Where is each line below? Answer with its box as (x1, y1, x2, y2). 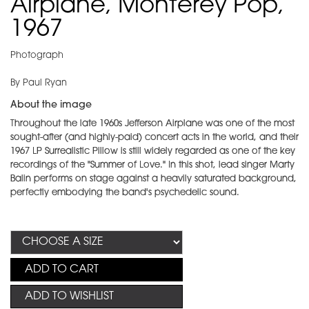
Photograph (10, 50, 63, 60)
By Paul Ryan (10, 78, 67, 88)
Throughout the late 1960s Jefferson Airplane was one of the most (10, 119, 295, 128)
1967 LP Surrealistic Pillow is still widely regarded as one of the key (10, 146, 295, 156)
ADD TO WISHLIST (25, 290, 114, 302)
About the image (10, 99, 92, 110)
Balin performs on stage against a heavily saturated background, (10, 174, 297, 183)
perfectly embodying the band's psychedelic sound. (10, 188, 242, 197)
